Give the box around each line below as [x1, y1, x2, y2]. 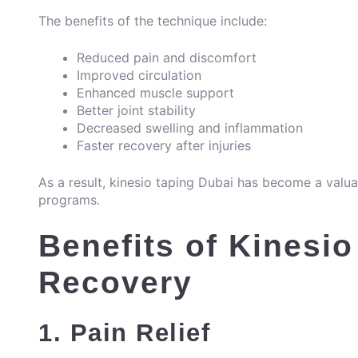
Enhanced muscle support [77, 85, 234, 101]
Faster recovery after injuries [77, 137, 251, 154]
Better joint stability [77, 102, 196, 119]
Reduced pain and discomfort [77, 50, 257, 66]
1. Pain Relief [38, 319, 210, 348]
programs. [38, 192, 100, 209]
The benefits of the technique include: [38, 13, 267, 30]
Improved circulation [77, 67, 201, 84]
